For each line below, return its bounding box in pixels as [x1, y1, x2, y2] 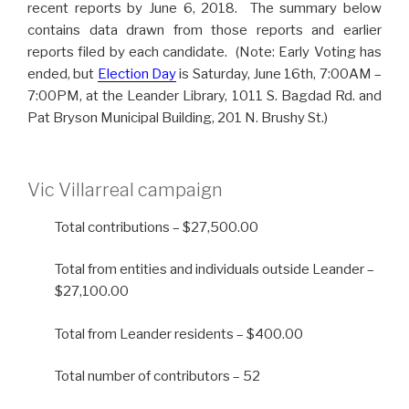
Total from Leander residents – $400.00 [55, 325, 303, 342]
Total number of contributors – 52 [55, 368, 260, 385]
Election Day [97, 66, 177, 83]
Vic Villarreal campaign [27, 178, 223, 201]
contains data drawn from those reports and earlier [27, 22, 382, 39]
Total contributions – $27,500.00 [55, 218, 258, 236]
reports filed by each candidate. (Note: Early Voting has [27, 44, 382, 61]
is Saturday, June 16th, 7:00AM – [176, 66, 383, 83]
